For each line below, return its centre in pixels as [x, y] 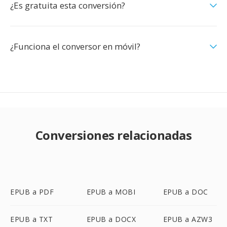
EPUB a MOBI [111, 192]
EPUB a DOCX [111, 219]
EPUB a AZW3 [188, 219]
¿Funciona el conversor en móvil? [75, 46]
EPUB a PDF [32, 192]
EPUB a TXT [31, 219]
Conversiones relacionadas [113, 135]
